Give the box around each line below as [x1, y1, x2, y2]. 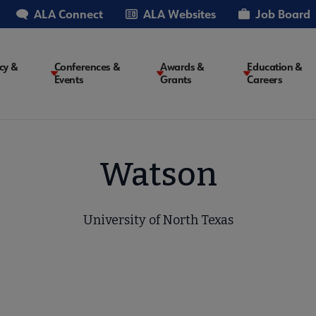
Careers [247, 73, 283, 87]
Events [54, 73, 84, 87]
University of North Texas [83, 212, 233, 228]
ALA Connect [34, 6, 103, 21]
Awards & [160, 60, 205, 74]
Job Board [255, 6, 310, 21]
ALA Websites [143, 6, 216, 21]
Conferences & [54, 60, 121, 74]
